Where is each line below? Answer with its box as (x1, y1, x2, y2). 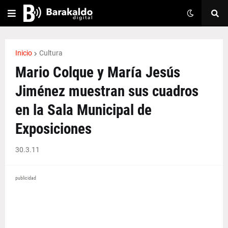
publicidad (15, 175, 36, 181)
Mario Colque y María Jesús (15, 64, 180, 81)
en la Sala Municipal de (15, 101, 152, 119)
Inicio (15, 49, 32, 57)
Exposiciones (15, 120, 92, 137)
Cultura (39, 49, 63, 57)
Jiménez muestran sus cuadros (15, 82, 198, 100)
